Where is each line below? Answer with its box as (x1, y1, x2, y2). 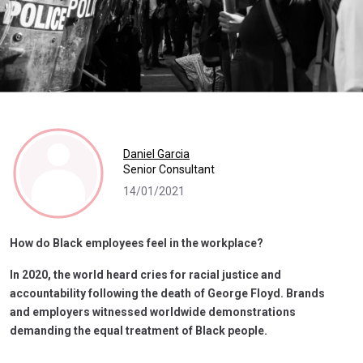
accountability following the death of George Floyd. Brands (10, 286, 325, 300)
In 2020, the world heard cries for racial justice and (10, 267, 281, 281)
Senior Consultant (123, 163, 215, 177)
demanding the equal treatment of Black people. (10, 323, 267, 337)
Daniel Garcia (123, 147, 190, 161)
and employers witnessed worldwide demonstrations (10, 305, 296, 318)
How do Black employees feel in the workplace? (10, 236, 263, 250)
